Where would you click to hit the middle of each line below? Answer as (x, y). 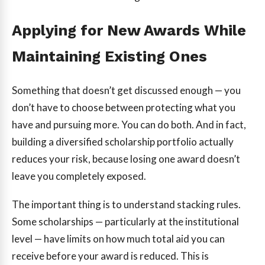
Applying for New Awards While (129, 30)
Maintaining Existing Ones (109, 56)
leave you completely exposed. (79, 176)
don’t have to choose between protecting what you (124, 107)
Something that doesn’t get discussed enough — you (126, 90)
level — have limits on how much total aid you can (118, 238)
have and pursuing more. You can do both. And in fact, (129, 124)
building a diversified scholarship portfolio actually (123, 141)
